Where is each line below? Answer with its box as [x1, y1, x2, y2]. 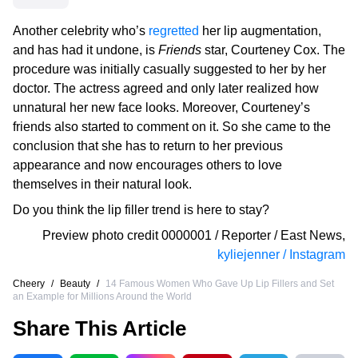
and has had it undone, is [13, 43, 158, 58]
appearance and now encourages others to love [13, 158, 282, 173]
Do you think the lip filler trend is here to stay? [13, 203, 269, 217]
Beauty [60, 278, 90, 290]
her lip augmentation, [199, 24, 321, 38]
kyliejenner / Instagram [217, 248, 345, 262]
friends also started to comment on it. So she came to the [13, 120, 331, 134]
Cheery [13, 278, 45, 290]
